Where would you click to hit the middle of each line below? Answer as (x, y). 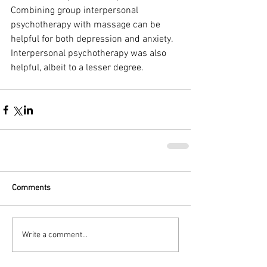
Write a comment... (55, 235)
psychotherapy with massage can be (87, 25)
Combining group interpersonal (76, 11)
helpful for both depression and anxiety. (93, 39)
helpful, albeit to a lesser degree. (77, 68)
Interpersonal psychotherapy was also (90, 54)
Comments (31, 188)
